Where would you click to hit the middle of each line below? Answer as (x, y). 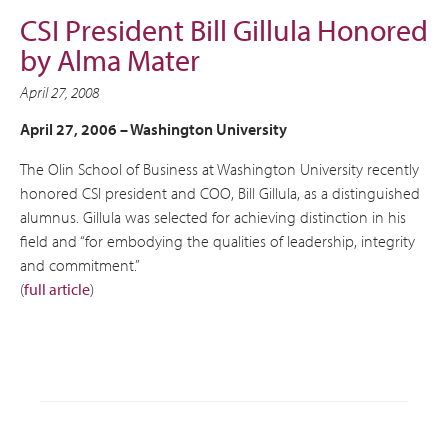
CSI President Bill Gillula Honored (224, 30)
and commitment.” (80, 265)
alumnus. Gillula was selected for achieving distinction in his (213, 217)
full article (57, 289)
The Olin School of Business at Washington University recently (219, 169)
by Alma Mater (110, 60)
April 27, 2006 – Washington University (153, 129)
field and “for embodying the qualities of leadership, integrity (217, 241)
